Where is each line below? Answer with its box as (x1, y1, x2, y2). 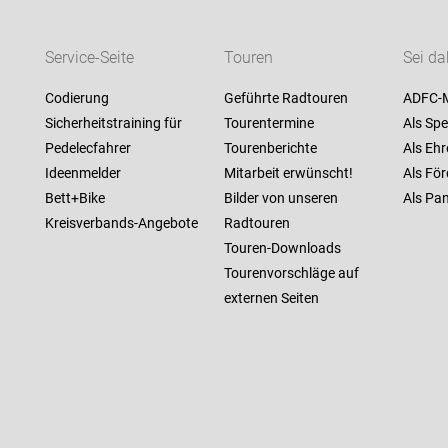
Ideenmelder (44, 165, 121, 182)
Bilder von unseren (223, 190, 338, 207)
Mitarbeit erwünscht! (223, 165, 353, 182)
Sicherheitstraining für (44, 115, 182, 132)
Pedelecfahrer (44, 140, 131, 157)
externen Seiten (223, 290, 319, 307)
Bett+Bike (44, 190, 105, 207)
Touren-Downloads (223, 240, 341, 257)
